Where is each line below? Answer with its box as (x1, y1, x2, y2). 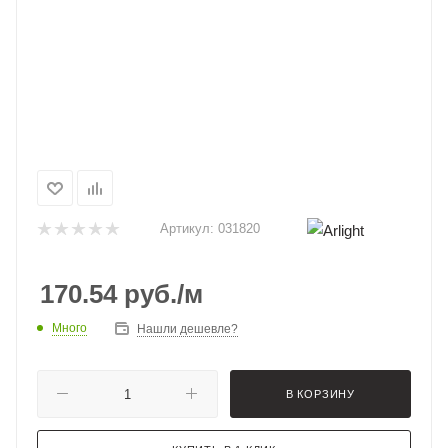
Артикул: (160, 221, 214, 237)
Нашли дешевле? (137, 321, 238, 336)
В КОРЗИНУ (285, 387, 356, 400)
